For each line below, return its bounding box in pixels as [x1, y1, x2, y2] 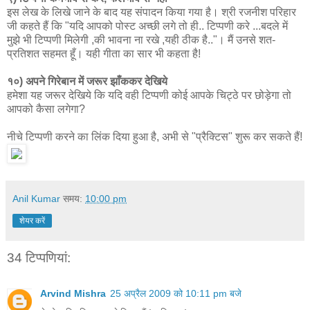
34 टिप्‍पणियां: [7, 250, 71, 265]
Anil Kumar [12, 192, 60, 204]
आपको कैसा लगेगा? [7, 102, 85, 115]
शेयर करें [19, 215, 45, 226]
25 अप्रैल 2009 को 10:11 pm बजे [110, 288, 241, 300]
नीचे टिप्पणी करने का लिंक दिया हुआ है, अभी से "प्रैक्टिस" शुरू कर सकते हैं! [7, 130, 302, 143]
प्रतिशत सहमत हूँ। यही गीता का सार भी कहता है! [7, 47, 201, 60]
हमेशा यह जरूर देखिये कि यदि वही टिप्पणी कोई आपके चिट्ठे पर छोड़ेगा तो [7, 89, 291, 101]
